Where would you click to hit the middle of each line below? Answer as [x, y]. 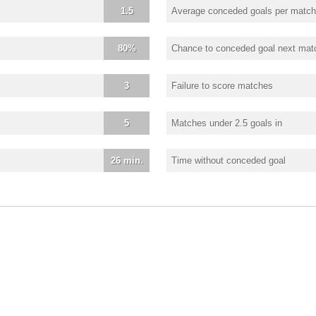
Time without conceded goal [229, 160]
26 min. [127, 160]
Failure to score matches [222, 85]
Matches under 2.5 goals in [227, 123]
